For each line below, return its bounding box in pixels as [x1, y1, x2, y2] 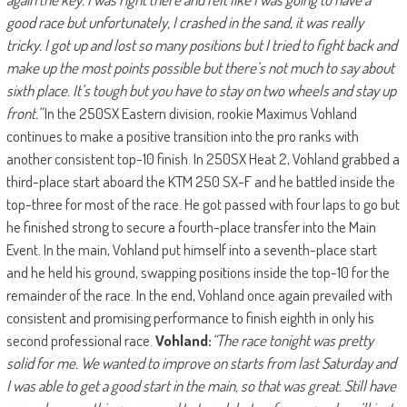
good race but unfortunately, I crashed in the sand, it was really [5, 12, 363, 32]
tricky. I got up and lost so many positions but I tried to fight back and [5, 35, 397, 55]
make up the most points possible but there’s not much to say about [5, 57, 394, 77]
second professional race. [5, 330, 155, 350]
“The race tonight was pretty [211, 330, 373, 350]
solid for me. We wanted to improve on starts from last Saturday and [5, 352, 396, 372]
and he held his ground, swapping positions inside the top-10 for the [5, 262, 390, 282]
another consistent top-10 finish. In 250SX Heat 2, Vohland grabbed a [5, 148, 400, 168]
